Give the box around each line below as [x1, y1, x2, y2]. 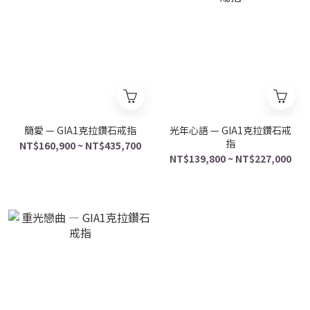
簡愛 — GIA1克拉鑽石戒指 [24, 123, 136, 137]
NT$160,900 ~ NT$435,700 [19, 138, 141, 152]
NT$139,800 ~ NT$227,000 [169, 152, 291, 165]
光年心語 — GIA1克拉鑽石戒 [169, 123, 291, 137]
